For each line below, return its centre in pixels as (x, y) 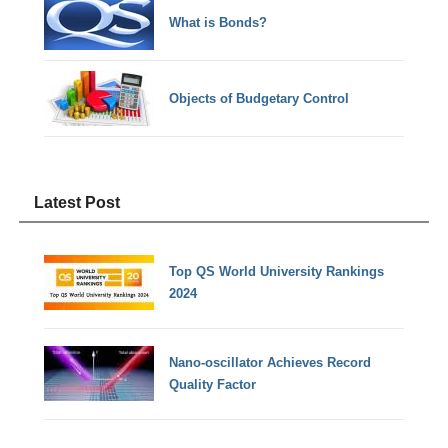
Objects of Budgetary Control (259, 98)
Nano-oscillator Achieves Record (270, 362)
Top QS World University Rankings (277, 271)
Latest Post (77, 202)
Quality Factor (213, 384)
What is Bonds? (218, 22)
